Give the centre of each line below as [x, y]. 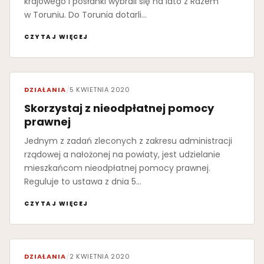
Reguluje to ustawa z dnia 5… [83, 182]
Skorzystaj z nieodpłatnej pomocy [119, 108]
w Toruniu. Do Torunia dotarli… [85, 15]
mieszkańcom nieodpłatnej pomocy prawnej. [117, 168]
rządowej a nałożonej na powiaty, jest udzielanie [122, 155]
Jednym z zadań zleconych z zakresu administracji [128, 141]
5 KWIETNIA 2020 [100, 90]
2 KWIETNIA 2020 [100, 257]
